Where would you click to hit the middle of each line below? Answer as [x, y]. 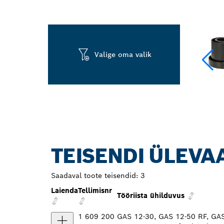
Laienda [64, 190]
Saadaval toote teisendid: [94, 175]
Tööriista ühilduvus [151, 195]
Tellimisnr [95, 190]
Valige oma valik [123, 55]
